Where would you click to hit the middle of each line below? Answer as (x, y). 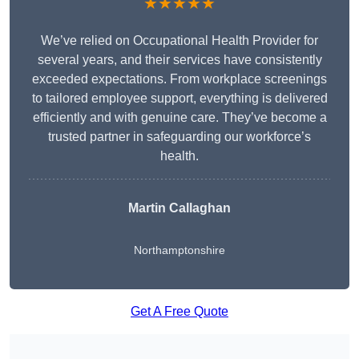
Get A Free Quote (179, 312)
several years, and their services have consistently (179, 60)
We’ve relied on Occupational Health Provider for (179, 41)
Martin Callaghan (179, 208)
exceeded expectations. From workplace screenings (179, 79)
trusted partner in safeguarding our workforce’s (179, 137)
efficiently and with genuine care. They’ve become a (179, 118)
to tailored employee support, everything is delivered (179, 99)
